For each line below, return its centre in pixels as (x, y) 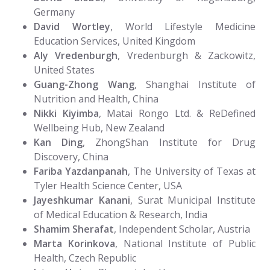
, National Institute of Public (185, 243)
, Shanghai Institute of (195, 84)
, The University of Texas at (192, 171)
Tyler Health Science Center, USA (108, 185)
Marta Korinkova (74, 243)
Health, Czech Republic (85, 258)
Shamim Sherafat (74, 229)
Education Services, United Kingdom (115, 41)
